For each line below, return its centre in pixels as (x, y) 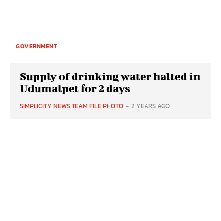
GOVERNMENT (37, 47)
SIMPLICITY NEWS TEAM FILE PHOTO (72, 106)
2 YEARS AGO (150, 106)
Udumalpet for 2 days (75, 88)
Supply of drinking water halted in (110, 76)
